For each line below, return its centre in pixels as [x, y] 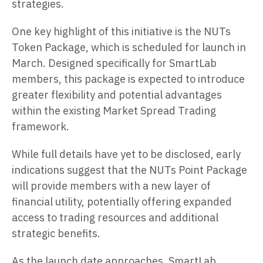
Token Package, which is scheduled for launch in [129, 48]
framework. [41, 127]
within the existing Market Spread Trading [114, 111]
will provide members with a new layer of [111, 186]
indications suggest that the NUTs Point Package [129, 170]
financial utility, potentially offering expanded [122, 202]
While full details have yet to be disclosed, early [126, 154]
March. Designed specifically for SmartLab [114, 63]
